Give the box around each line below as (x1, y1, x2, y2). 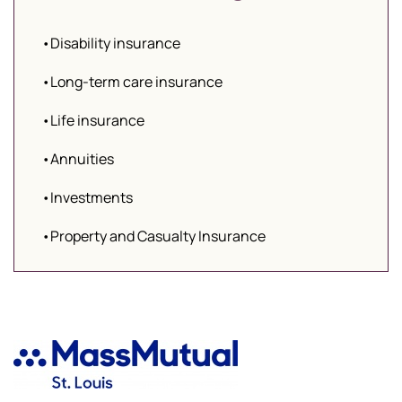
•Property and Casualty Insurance (41, 226, 266, 246)
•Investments (41, 188, 133, 207)
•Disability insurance (41, 33, 180, 53)
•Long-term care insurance (41, 72, 223, 92)
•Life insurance (41, 110, 144, 130)
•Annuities (41, 149, 114, 169)
